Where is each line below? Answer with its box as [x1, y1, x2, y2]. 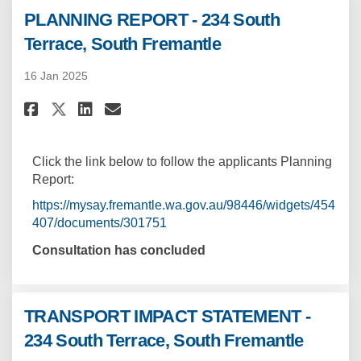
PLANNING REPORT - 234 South [24, 10, 280, 31]
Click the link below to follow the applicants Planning [32, 155, 332, 169]
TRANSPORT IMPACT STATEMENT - [24, 306, 311, 327]
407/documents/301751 [32, 216, 167, 230]
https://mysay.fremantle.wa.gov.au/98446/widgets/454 [32, 198, 335, 213]
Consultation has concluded [32, 243, 205, 258]
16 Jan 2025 [24, 69, 88, 83]
